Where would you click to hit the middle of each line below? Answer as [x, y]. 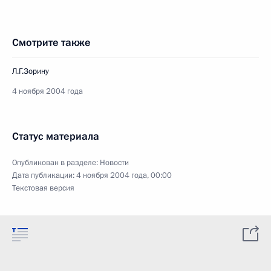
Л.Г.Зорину [31, 71]
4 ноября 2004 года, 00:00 [124, 175]
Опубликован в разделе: [56, 163]
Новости [114, 163]
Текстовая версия [43, 188]
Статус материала [56, 136]
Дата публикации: [44, 175]
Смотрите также [51, 43]
